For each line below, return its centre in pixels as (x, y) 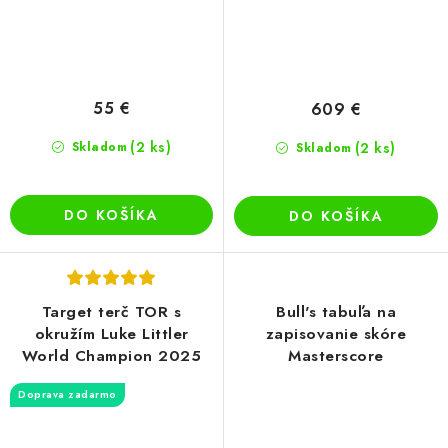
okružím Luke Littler (111, 334)
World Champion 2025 (111, 356)
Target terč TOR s (111, 312)
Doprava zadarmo (67, 395)
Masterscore (336, 356)
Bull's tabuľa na (336, 312)
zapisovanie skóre (336, 334)
